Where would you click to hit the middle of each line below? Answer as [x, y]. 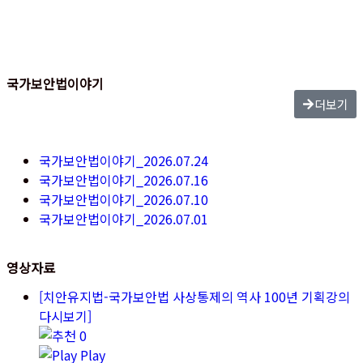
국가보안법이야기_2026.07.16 [124, 179]
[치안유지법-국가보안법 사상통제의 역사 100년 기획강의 [194, 296]
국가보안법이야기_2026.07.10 [124, 199]
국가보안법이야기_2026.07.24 [124, 160]
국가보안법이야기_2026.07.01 [124, 218]
